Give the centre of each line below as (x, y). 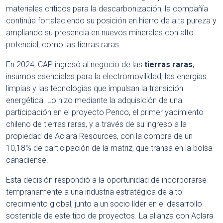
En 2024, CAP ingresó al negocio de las (75, 65)
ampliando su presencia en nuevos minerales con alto (100, 33)
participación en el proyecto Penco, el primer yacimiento (105, 112)
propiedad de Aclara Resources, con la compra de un (99, 136)
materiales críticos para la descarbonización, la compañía (107, 9)
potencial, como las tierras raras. (63, 45)
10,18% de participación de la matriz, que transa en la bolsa (109, 148)
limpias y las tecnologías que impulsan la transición (95, 89)
